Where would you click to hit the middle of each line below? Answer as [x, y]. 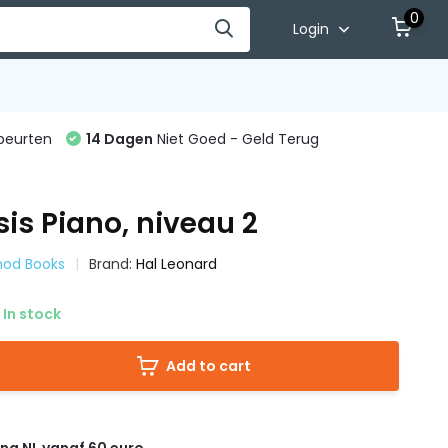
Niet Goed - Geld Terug [235, 139]
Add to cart [209, 366]
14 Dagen [119, 139]
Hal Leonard [177, 264]
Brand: [113, 264]
